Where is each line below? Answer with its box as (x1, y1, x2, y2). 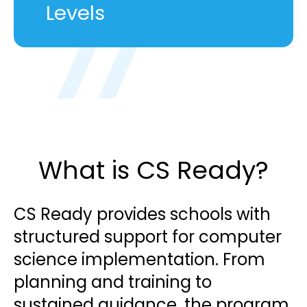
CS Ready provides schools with (14, 203, 271, 226)
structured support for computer (14, 225, 282, 249)
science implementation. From (14, 248, 265, 271)
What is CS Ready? (38, 152, 269, 188)
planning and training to (14, 271, 212, 294)
